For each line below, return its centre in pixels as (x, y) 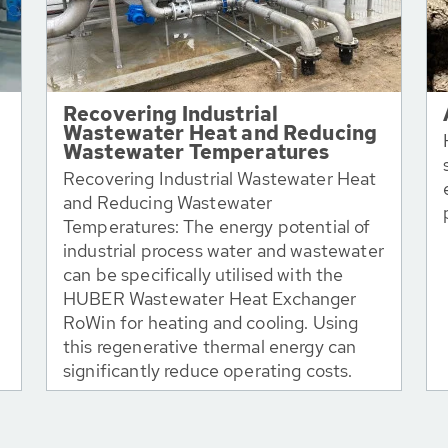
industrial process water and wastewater (223, 250)
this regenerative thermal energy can (210, 346)
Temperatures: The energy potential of (217, 226)
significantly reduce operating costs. (208, 370)
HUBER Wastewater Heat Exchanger (210, 298)
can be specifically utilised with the (203, 274)
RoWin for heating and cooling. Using (211, 322)
